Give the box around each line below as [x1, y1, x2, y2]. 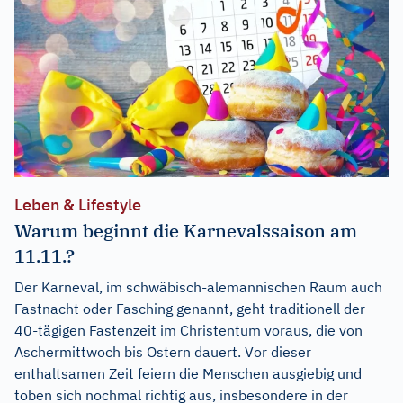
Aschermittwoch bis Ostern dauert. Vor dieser [14, 342, 311, 361]
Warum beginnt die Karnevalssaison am [14, 218, 357, 243]
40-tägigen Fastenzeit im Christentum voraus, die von [14, 320, 363, 339]
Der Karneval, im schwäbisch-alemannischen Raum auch [14, 277, 382, 296]
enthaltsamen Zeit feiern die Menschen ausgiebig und [14, 363, 362, 382]
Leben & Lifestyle [14, 193, 141, 215]
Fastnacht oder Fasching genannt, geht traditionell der [14, 299, 365, 318]
